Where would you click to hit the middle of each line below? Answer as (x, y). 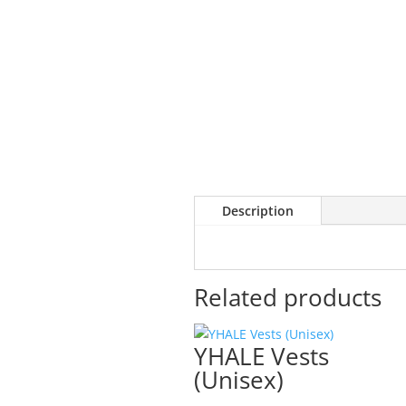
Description (257, 210)
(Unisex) (238, 380)
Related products (287, 298)
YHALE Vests (261, 357)
